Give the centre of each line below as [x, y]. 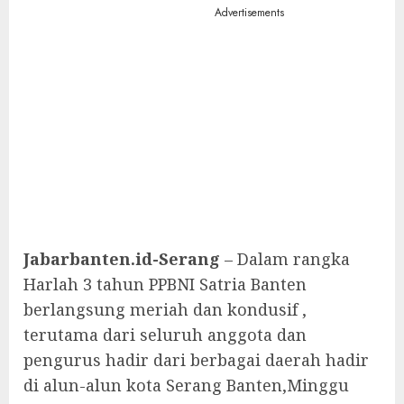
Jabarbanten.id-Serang [122, 259]
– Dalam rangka [285, 259]
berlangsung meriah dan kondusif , [165, 309]
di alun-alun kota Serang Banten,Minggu [186, 385]
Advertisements [249, 13]
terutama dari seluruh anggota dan [165, 335]
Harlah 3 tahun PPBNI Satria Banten [165, 284]
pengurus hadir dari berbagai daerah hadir [196, 360]
